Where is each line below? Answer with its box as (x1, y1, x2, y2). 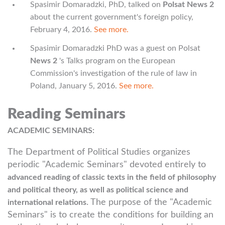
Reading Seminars (8, 107, 126, 122)
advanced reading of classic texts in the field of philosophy (8, 173, 216, 181)
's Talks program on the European (57, 57, 175, 65)
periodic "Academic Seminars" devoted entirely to (8, 160, 206, 169)
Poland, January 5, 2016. (30, 82, 119, 90)
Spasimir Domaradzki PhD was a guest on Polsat (30, 44, 200, 52)
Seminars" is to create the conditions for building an (8, 210, 213, 219)
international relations (8, 198, 86, 206)
